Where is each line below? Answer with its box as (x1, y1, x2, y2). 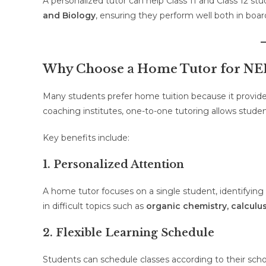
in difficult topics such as (43, 201, 146, 211)
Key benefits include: (43, 132, 129, 143)
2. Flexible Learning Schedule (43, 226, 214, 239)
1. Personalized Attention (43, 158, 184, 171)
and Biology (43, 10, 96, 21)
